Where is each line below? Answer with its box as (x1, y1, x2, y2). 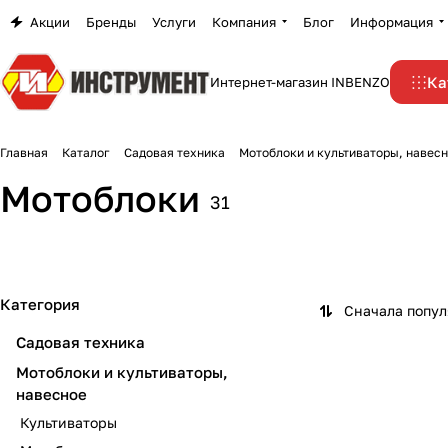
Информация (350, 13, 433, 30)
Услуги (152, 13, 196, 30)
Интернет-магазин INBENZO (210, 74, 390, 90)
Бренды (86, 13, 136, 30)
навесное (16, 385, 87, 403)
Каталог (62, 145, 110, 160)
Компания (212, 13, 276, 30)
